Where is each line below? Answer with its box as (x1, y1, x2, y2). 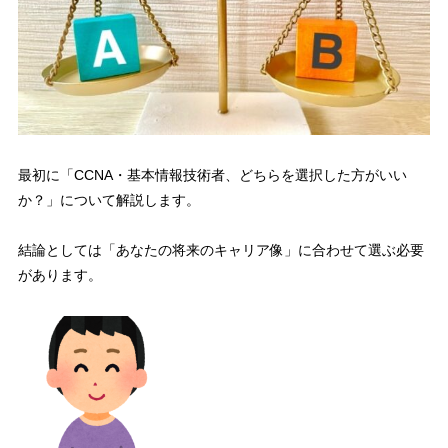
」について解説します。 (45, 191, 200, 208)
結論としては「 (17, 241, 116, 258)
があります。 (17, 266, 102, 283)
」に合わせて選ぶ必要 (283, 241, 424, 258)
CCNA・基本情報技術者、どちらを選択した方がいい (73, 166, 407, 183)
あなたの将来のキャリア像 (115, 241, 284, 258)
